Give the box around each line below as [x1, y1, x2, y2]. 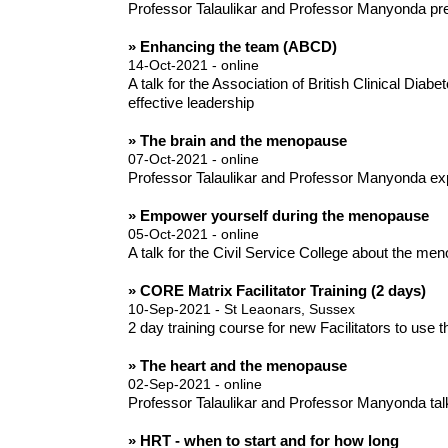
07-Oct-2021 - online [127, 151, 259, 168]
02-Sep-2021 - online [127, 376, 262, 393]
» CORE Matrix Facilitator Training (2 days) [127, 282, 426, 300]
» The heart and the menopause [127, 357, 347, 375]
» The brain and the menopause [127, 132, 347, 150]
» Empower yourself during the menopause [127, 207, 429, 225]
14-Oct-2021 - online [127, 57, 259, 74]
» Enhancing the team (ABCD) [127, 38, 337, 56]
